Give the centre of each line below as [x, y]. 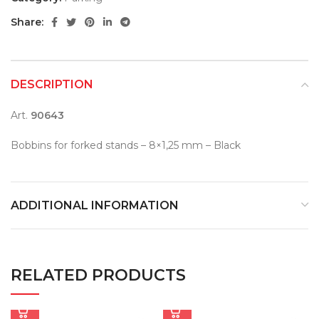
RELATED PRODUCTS [98, 275]
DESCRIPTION [52, 84]
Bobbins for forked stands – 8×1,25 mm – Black [126, 145]
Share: [27, 22]
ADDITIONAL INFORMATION [95, 205]
